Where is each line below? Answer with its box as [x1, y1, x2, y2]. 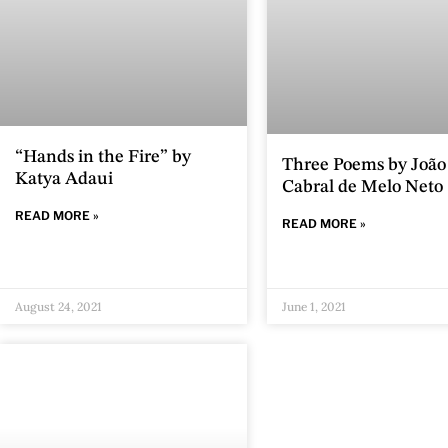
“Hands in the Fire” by [15, 147, 191, 166]
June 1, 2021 [281, 298, 346, 314]
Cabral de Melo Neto [281, 177, 443, 196]
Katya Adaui [15, 169, 113, 188]
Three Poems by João [281, 155, 446, 174]
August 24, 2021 [15, 298, 102, 314]
